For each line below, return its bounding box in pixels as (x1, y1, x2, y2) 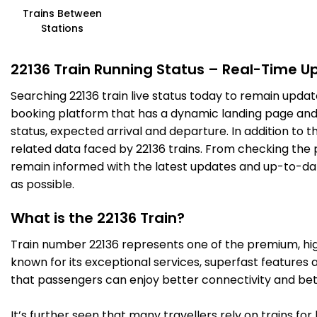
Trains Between (23, 6, 103, 21)
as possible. (11, 176, 74, 193)
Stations (41, 21, 84, 36)
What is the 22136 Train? (11, 208, 185, 229)
